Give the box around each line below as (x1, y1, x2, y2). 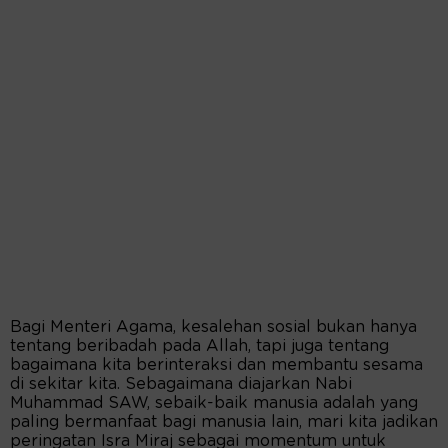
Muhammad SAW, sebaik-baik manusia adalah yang (10, 395, 418, 412)
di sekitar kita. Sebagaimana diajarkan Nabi (10, 376, 352, 393)
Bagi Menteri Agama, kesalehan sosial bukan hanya (10, 319, 417, 336)
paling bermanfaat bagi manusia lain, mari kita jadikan (10, 414, 438, 431)
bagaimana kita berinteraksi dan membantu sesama (10, 357, 423, 374)
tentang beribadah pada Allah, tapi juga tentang (10, 338, 389, 355)
